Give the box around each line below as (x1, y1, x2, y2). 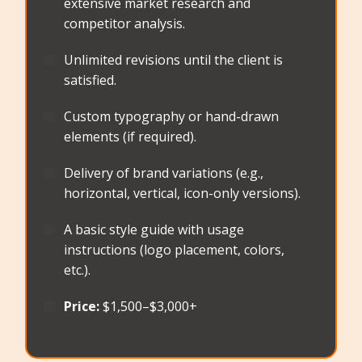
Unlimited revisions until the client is (64, 51, 284, 69)
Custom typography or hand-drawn (64, 107, 280, 126)
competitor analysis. (64, 15, 186, 33)
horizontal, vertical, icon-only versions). (64, 184, 301, 203)
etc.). (64, 261, 91, 280)
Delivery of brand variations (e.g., (64, 164, 264, 183)
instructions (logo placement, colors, (64, 241, 285, 259)
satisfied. (64, 71, 117, 90)
